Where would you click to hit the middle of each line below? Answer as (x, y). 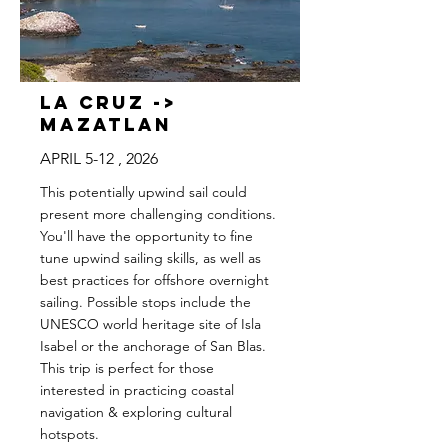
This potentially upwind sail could (143, 192)
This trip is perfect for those (127, 368)
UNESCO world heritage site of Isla (150, 324)
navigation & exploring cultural (136, 412)
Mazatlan (106, 124)
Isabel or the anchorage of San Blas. (153, 346)
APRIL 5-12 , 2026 (99, 158)
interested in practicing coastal (137, 390)
